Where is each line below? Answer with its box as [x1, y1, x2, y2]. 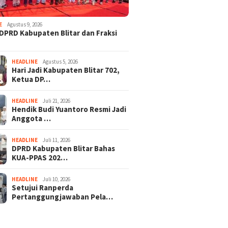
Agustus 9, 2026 [7, 20, 43, 28]
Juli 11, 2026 [43, 136, 71, 144]
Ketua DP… [12, 74, 51, 84]
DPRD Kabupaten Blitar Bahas [12, 143, 116, 153]
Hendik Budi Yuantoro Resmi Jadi [12, 104, 127, 114]
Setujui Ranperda [12, 182, 74, 192]
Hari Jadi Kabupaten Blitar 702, [12, 65, 120, 75]
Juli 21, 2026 [43, 97, 71, 104]
